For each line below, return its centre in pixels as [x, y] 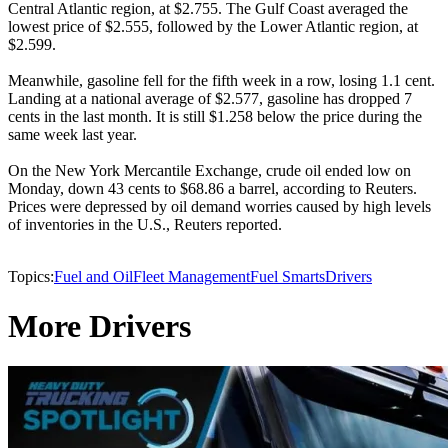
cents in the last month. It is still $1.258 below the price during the [215, 117]
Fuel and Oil [93, 277]
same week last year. [72, 135]
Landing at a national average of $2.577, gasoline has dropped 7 [210, 99]
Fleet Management [191, 277]
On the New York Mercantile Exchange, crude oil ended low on [209, 171]
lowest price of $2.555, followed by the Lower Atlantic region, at [213, 27]
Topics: [31, 277]
